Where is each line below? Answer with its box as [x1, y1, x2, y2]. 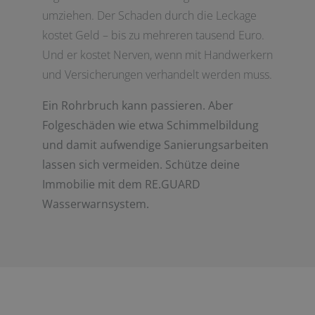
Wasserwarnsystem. [42, 195, 149, 212]
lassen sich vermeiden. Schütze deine [42, 156, 240, 172]
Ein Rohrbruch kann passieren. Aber [42, 97, 233, 113]
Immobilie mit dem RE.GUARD [42, 176, 200, 192]
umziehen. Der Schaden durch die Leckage [42, 7, 257, 23]
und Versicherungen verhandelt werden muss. [42, 66, 272, 82]
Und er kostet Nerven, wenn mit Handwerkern [42, 46, 273, 63]
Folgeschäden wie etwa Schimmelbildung [42, 117, 259, 133]
